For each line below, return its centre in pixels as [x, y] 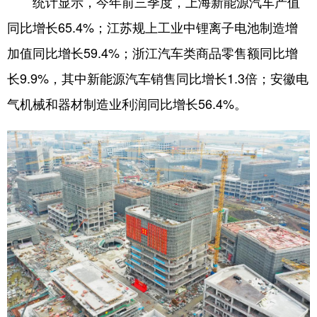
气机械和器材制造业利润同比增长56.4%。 [127, 104]
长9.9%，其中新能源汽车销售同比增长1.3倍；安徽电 [158, 78]
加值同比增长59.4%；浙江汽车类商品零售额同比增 [152, 53]
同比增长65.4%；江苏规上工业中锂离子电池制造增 [152, 27]
